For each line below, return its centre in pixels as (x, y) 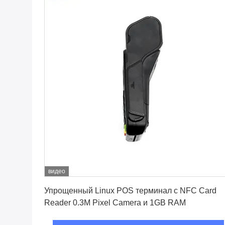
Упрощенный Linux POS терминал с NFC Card (130, 191)
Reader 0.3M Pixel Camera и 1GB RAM (115, 203)
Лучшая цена (138, 180)
